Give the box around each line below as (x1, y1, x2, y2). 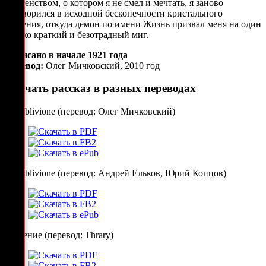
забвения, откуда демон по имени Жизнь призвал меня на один (5, 18, 261, 29)
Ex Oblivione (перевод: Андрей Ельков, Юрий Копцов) (5, 168, 226, 179)
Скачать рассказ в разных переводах (5, 82, 196, 95)
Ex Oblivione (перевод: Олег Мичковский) (5, 106, 175, 117)
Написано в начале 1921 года (5, 49, 128, 60)
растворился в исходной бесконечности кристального (5, 8, 223, 18)
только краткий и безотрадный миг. (5, 29, 148, 40)
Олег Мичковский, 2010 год (43, 60, 160, 71)
